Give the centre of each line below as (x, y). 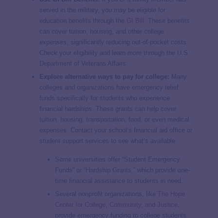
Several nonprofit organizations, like (106, 194)
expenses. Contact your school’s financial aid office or (116, 130)
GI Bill (135, 20)
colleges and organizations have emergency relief (109, 87)
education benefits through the (83, 20)
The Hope (171, 194)
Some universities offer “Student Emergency (118, 159)
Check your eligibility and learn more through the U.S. (115, 53)
